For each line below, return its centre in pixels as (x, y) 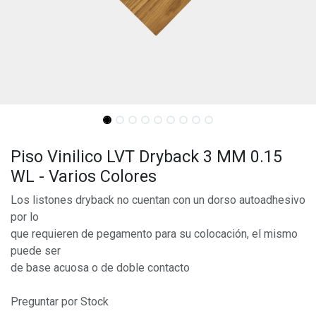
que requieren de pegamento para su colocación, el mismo (154, 234)
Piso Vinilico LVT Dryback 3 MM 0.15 (146, 157)
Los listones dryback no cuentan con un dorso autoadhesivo (158, 200)
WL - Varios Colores (84, 176)
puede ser (36, 251)
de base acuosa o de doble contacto (100, 268)
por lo (25, 217)
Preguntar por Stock (60, 302)
